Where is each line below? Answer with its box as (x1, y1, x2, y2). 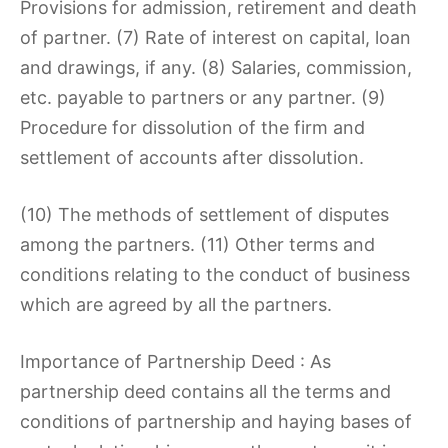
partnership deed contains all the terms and (20, 381, 391, 402)
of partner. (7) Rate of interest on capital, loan (20, 27, 411, 48)
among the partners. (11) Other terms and (20, 234, 375, 255)
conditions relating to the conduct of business (20, 264, 410, 285)
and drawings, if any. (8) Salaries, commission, (20, 57, 412, 78)
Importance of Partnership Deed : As (20, 351, 331, 372)
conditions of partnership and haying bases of (20, 411, 412, 432)
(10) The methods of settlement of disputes (20, 204, 389, 225)
